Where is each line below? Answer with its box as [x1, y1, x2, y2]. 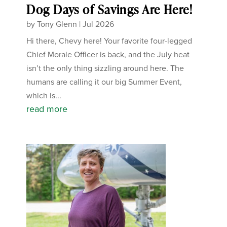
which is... [26, 89, 62, 101]
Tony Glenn [37, 18, 78, 30]
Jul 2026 [83, 18, 115, 30]
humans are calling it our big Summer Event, [26, 75, 182, 88]
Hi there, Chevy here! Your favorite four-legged [26, 34, 193, 47]
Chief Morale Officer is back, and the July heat [26, 48, 190, 60]
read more [26, 102, 68, 116]
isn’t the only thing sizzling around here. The [26, 62, 184, 74]
